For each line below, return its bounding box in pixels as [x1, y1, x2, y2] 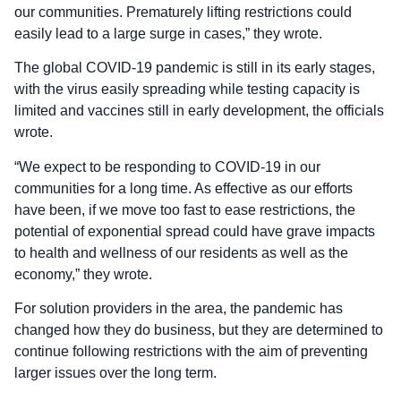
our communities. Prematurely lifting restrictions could [14, 4, 352, 20]
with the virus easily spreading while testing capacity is [14, 81, 360, 98]
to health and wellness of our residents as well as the [14, 244, 348, 260]
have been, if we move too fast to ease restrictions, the [14, 201, 355, 218]
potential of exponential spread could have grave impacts [14, 223, 375, 239]
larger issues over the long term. [14, 364, 217, 380]
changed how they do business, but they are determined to [14, 321, 383, 337]
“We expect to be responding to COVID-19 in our [14, 158, 320, 175]
